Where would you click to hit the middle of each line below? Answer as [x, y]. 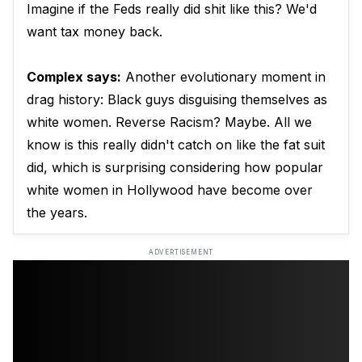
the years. [57, 213]
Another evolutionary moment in [223, 77]
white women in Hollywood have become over [170, 190]
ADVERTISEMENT [181, 253]
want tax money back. [95, 32]
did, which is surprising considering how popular [175, 168]
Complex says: [74, 77]
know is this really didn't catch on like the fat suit [176, 145]
